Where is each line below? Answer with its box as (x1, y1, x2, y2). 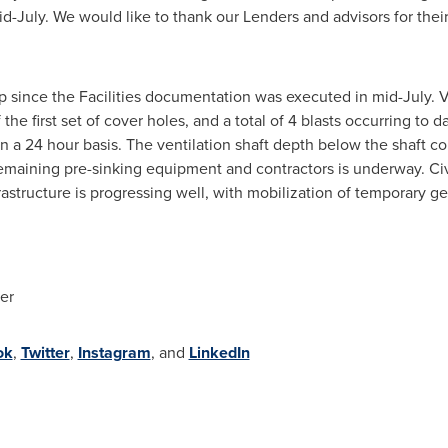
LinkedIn (188, 341, 250, 364)
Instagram (77, 341, 151, 364)
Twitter (20, 341, 70, 364)
